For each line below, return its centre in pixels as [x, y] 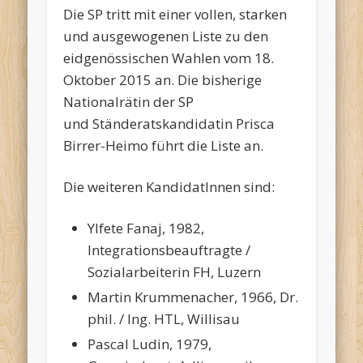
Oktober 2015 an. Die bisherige [163, 80]
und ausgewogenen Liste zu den [166, 36]
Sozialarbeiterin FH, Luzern [175, 272]
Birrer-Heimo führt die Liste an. [164, 146]
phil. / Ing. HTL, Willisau [164, 319]
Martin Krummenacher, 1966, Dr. [193, 297]
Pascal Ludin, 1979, [150, 344]
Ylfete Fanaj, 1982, [146, 228]
